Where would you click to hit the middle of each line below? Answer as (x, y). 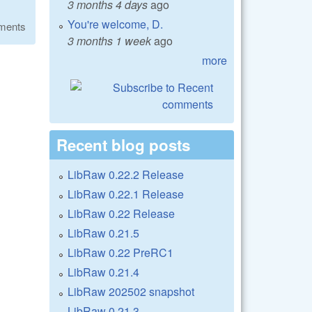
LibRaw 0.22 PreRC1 (120, 252)
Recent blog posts (123, 145)
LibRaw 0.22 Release (121, 213)
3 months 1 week (109, 40)
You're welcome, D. (115, 24)
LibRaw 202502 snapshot (131, 291)
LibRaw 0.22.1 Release (126, 194)
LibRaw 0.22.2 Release (126, 174)
